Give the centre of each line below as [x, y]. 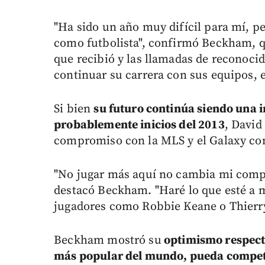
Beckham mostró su [108, 241]
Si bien [74, 109]
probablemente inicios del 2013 [139, 125]
